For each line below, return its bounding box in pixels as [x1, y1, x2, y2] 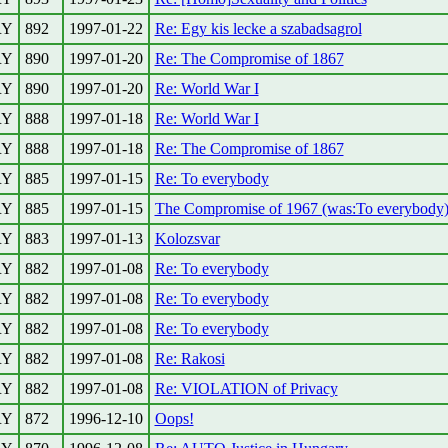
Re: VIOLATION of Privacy [154, 380, 338, 397]
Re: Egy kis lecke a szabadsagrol [154, 20, 362, 37]
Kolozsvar [154, 230, 220, 247]
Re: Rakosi [154, 350, 225, 367]
